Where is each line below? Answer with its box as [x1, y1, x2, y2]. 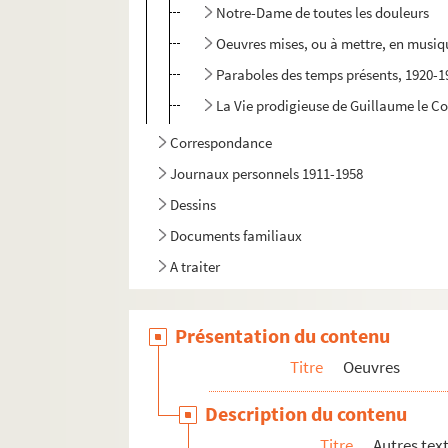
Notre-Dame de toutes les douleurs [216, 3, 430, 23]
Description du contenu [205, 401, 408, 427]
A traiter [170, 257, 221, 277]
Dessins [170, 195, 217, 215]
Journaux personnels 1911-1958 [170, 164, 364, 184]
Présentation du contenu [175, 323, 391, 349]
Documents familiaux [170, 226, 303, 246]
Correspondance [170, 133, 273, 153]
